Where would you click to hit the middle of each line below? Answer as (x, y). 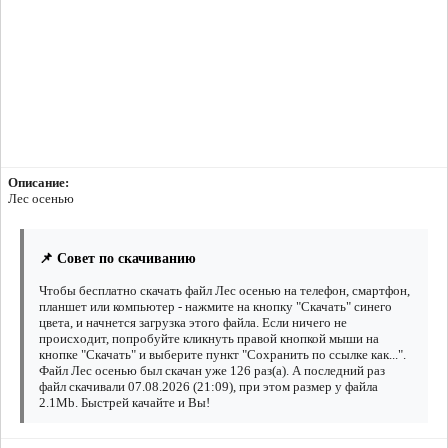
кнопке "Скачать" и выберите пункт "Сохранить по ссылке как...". (222, 355)
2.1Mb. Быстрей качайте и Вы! (124, 403)
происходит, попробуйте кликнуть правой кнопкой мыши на (209, 339)
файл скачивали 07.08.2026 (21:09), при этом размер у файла (208, 387)
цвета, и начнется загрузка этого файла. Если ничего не (193, 323)
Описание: (38, 183)
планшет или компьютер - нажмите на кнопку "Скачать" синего (215, 307)
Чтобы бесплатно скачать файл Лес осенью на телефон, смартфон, (224, 291)
